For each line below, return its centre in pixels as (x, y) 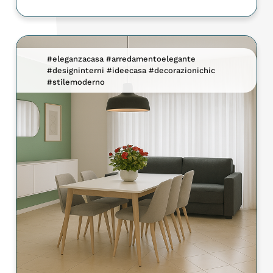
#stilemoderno (76, 82)
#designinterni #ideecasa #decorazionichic (131, 71)
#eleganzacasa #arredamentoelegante (122, 59)
